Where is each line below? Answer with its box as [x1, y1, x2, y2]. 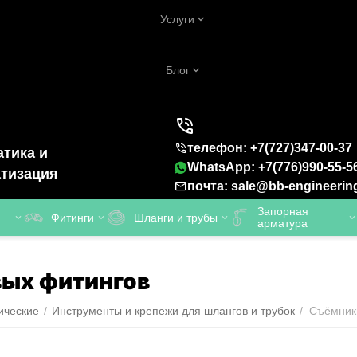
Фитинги [51, 210, 94, 224]
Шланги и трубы [134, 210, 218, 224]
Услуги [160, 13, 194, 25]
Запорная [257, 205, 308, 218]
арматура [257, 217, 308, 229]
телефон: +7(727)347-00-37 [187, 141, 352, 155]
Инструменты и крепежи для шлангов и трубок [52, 304, 295, 317]
